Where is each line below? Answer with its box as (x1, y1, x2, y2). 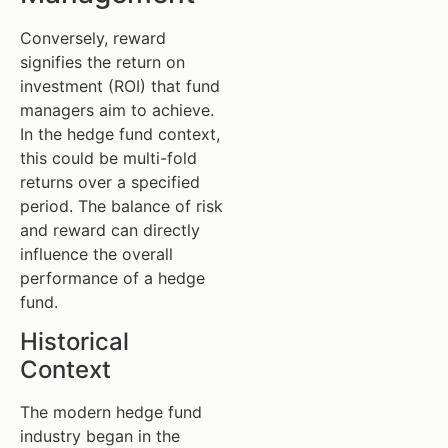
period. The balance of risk (20, 195, 223, 216)
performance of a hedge (20, 267, 205, 288)
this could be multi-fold (20, 147, 197, 168)
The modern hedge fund (20, 401, 202, 422)
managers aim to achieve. (20, 99, 214, 120)
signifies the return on (20, 51, 185, 72)
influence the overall (20, 243, 173, 264)
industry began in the (20, 425, 180, 446)
